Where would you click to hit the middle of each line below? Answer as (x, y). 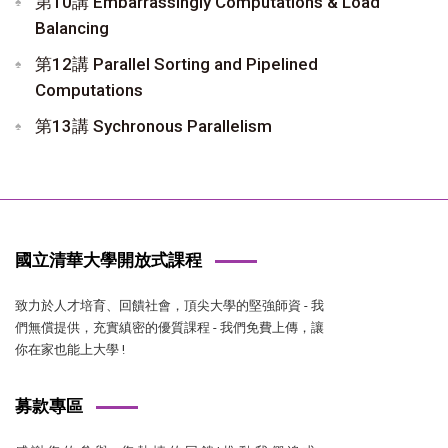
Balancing (72, 27)
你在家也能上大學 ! (70, 349)
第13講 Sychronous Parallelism (153, 125)
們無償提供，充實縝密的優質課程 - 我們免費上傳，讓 (169, 327)
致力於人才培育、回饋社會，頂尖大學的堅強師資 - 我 (169, 305)
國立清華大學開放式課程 (108, 259)
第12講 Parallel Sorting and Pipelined (176, 63)
